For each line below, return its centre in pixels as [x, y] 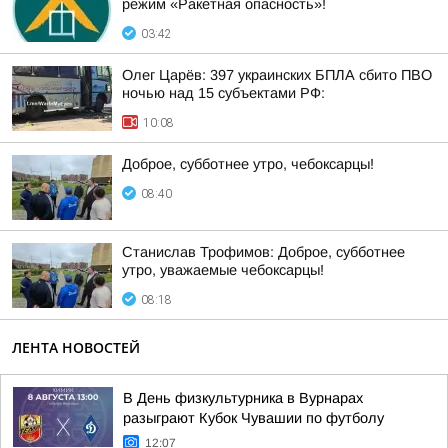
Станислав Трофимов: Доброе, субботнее [263, 252]
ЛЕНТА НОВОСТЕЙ [76, 347]
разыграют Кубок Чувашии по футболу [253, 418]
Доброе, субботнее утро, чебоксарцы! [248, 164]
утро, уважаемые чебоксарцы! [223, 270]
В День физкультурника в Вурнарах [243, 398]
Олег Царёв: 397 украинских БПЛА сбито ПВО [277, 75]
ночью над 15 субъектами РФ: [223, 93]
